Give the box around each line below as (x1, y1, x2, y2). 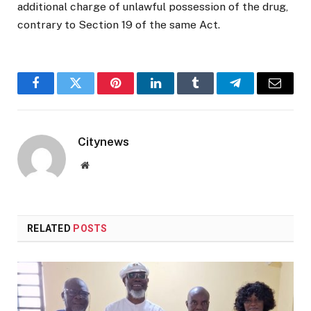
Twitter (74, 87, 111, 100)
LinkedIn (154, 87, 201, 100)
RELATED (27, 223, 74, 235)
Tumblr (194, 87, 231, 100)
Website (88, 160, 119, 170)
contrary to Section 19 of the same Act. (17, 18, 220, 32)
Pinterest (115, 87, 159, 100)
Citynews (78, 135, 129, 149)
